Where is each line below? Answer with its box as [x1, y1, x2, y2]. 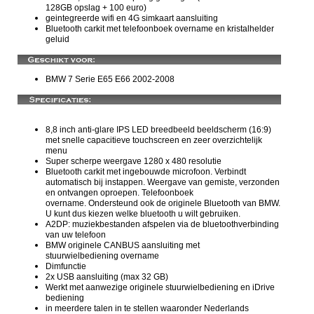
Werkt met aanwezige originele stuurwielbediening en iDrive [46, 282, 275, 293]
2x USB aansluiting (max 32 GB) [46, 272, 168, 282]
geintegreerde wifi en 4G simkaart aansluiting [46, 13, 218, 24]
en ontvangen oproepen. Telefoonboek [46, 188, 193, 198]
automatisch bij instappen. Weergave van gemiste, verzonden [46, 177, 280, 188]
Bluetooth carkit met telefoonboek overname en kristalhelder [46, 24, 274, 34]
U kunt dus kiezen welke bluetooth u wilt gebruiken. [46, 209, 240, 219]
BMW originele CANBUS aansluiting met [46, 240, 200, 251]
